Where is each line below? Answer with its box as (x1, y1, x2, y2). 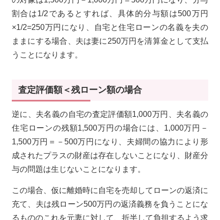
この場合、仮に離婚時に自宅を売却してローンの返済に (12, 186, 208, 195)
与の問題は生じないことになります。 (12, 165, 145, 174)
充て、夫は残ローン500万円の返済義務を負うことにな (12, 200, 208, 209)
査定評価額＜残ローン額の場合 (18, 84, 142, 95)
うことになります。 (12, 50, 82, 59)
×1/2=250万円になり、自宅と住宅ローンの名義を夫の (12, 23, 208, 31)
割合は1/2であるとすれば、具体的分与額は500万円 (12, 9, 208, 18)
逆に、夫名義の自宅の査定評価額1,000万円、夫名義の (12, 110, 208, 119)
